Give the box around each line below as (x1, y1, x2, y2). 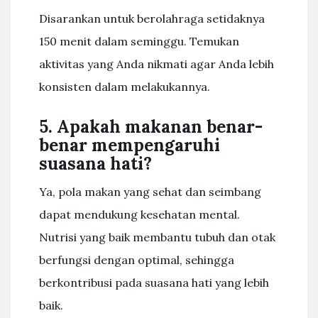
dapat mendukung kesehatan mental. (39, 207, 240, 221)
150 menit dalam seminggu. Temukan (39, 34, 239, 48)
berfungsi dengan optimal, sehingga (39, 253, 234, 267)
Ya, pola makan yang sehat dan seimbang (39, 185, 261, 199)
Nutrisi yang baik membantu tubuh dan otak (39, 230, 275, 244)
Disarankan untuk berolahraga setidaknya (39, 11, 265, 26)
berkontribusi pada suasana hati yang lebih (39, 275, 269, 290)
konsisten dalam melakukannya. (39, 79, 210, 94)
